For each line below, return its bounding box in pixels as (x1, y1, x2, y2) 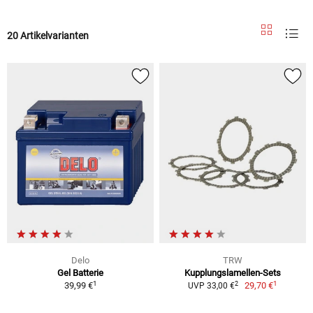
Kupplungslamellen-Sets (184, 268, 281, 279)
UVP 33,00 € (187, 281, 235, 291)
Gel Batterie (57, 268, 103, 279)
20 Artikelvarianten (7, 29, 89, 41)
